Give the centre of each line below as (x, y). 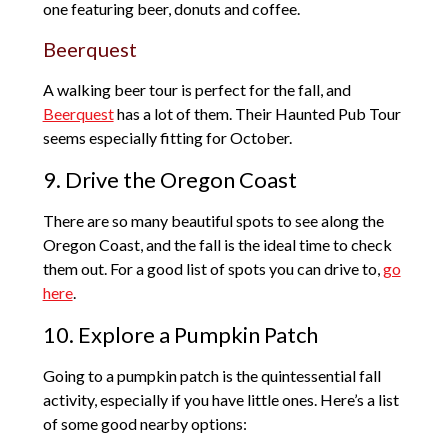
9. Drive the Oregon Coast (169, 180)
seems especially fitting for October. (167, 138)
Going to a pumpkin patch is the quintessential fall (211, 376)
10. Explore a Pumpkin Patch (180, 335)
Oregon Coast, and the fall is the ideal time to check (217, 245)
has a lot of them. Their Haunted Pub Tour (257, 114)
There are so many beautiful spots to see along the (213, 221)
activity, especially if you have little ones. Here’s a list (220, 400)
